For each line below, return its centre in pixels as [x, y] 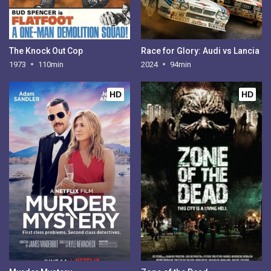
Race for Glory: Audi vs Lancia [200, 51]
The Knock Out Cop [46, 51]
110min [51, 64]
